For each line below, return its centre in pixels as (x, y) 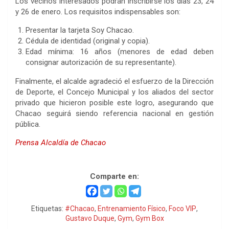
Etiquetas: (47, 208)
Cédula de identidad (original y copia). (88, 41)
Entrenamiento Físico (132, 208)
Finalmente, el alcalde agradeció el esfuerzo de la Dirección (114, 81)
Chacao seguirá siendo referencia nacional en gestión (114, 113)
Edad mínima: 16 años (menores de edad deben (120, 51)
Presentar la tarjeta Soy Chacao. (80, 30)
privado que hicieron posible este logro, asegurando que (114, 102)
